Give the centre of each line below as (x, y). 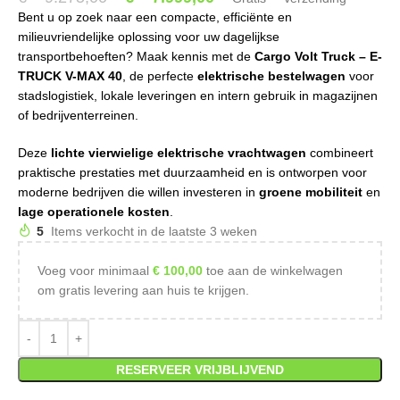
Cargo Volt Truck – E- (318, 56)
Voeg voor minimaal (95, 271)
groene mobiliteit (311, 192)
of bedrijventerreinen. (78, 115)
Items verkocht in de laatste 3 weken (154, 231)
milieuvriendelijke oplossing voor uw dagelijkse (149, 37)
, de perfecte (160, 76)
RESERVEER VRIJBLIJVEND (200, 370)
